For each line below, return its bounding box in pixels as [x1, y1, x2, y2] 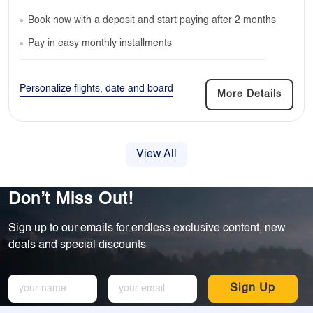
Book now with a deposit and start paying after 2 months [28, 15, 276, 25]
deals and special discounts [8, 240, 146, 252]
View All [136, 148, 177, 160]
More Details [217, 89, 282, 99]
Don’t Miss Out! [8, 191, 133, 209]
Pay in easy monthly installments [28, 38, 172, 48]
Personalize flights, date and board [20, 83, 173, 94]
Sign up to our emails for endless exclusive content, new [8, 223, 286, 235]
